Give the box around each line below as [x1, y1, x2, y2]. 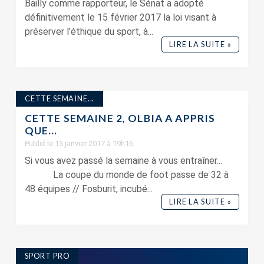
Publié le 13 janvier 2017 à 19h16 [24, 139, 133, 148]
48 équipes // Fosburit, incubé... [24, 183, 153, 194]
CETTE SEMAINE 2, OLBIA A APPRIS [24, 112, 216, 124]
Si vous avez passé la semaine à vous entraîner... [24, 155, 236, 166]
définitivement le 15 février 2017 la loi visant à [24, 12, 216, 23]
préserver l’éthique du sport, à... [24, 26, 153, 37]
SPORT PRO [24, 251, 70, 260]
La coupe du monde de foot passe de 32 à [24, 169, 229, 180]
